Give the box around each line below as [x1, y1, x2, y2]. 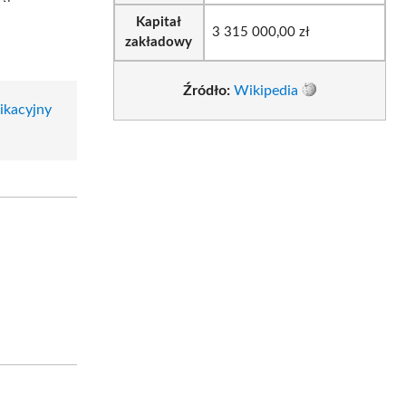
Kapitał [136, 15, 182, 30]
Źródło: [182, 82, 230, 98]
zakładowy [125, 35, 193, 50]
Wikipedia [233, 82, 298, 98]
